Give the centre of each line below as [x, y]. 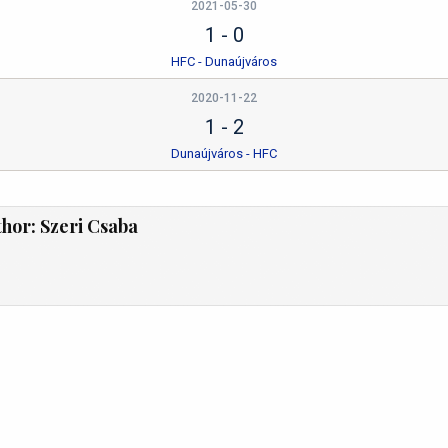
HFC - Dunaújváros [224, 61]
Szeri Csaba [88, 226]
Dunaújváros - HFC [224, 153]
